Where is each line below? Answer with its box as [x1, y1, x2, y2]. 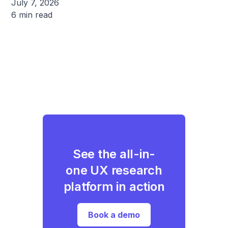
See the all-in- [72, 146, 156, 161]
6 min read [11, 9, 53, 20]
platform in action [63, 179, 165, 194]
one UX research [66, 162, 162, 178]
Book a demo [88, 209, 140, 220]
